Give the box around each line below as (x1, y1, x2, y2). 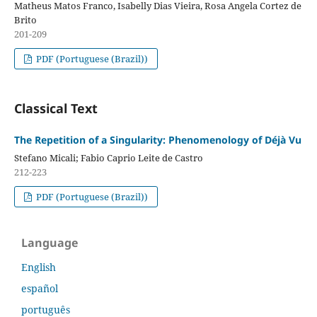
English (21, 260, 56, 275)
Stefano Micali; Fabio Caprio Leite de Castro (13, 151, 203, 165)
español (21, 282, 58, 296)
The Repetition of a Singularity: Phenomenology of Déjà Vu (13, 133, 301, 147)
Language (21, 235, 78, 251)
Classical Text (13, 100, 98, 117)
